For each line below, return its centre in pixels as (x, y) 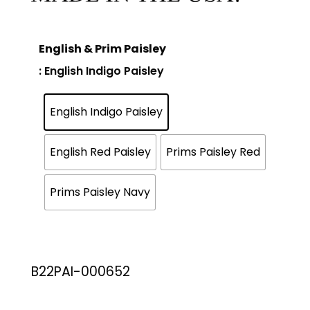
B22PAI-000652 (80, 272)
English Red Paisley (100, 152)
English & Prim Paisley (103, 49)
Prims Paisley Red (213, 152)
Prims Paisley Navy (100, 192)
